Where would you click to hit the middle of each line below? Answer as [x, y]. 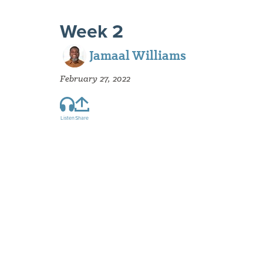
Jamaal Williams [138, 56]
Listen [67, 118]
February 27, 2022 [95, 79]
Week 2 [92, 31]
